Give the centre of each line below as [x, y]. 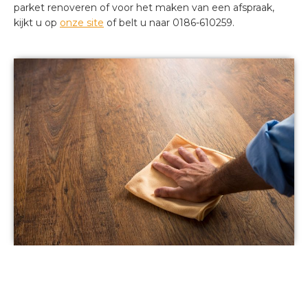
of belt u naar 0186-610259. [169, 23]
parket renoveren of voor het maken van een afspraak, [144, 8]
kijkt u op [37, 23]
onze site [82, 23]
